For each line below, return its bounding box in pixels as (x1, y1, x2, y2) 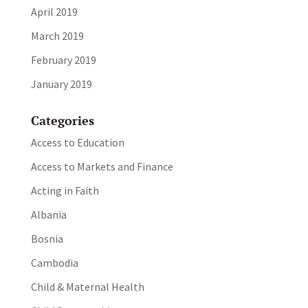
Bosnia (30, 232, 63, 246)
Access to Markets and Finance (30, 159, 173, 174)
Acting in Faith (30, 184, 99, 198)
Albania (30, 208, 67, 222)
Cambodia (30, 256, 78, 270)
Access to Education (30, 135, 124, 150)
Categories (30, 112, 94, 129)
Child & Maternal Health (30, 280, 144, 294)
